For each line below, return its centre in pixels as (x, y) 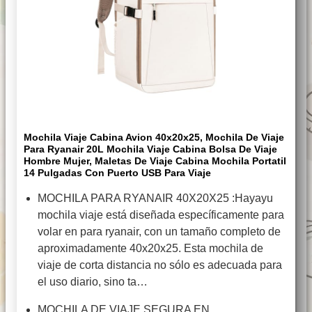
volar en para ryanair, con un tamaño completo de (159, 232)
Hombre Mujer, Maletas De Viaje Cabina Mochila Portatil (155, 161)
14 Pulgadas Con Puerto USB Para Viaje (117, 173)
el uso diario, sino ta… (93, 282)
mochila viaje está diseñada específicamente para (161, 215)
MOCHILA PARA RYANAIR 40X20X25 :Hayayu (155, 198)
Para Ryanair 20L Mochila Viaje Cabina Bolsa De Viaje (150, 149)
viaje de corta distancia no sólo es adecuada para (160, 265)
